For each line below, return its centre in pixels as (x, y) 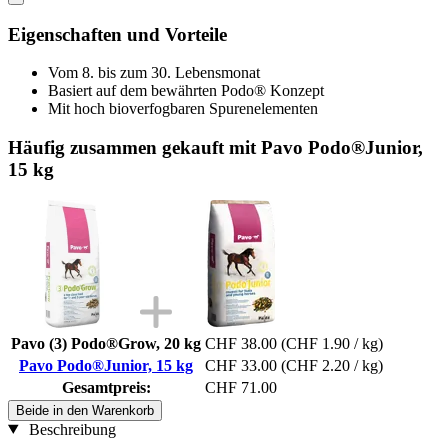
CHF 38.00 (241, 343)
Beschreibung (70, 429)
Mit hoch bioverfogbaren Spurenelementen (183, 109)
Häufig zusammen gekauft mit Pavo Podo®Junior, (215, 147)
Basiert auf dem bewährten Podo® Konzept (186, 91)
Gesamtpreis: (106, 387)
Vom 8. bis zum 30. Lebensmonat (154, 73)
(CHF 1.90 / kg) (332, 343)
